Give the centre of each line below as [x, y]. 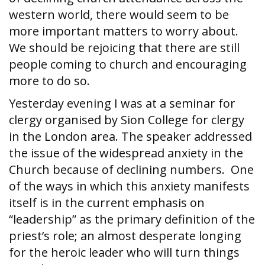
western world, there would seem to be [119, 14]
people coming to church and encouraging [128, 64]
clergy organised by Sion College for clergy [127, 120]
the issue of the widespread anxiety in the [126, 153]
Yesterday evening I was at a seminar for [122, 103]
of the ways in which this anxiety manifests [129, 186]
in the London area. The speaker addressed [130, 136]
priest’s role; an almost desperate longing [125, 236]
